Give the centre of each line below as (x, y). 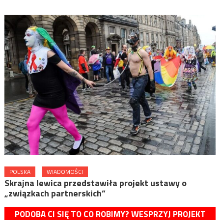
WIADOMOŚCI (65, 171)
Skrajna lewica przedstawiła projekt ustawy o (95, 183)
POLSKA (20, 171)
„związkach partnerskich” (55, 193)
